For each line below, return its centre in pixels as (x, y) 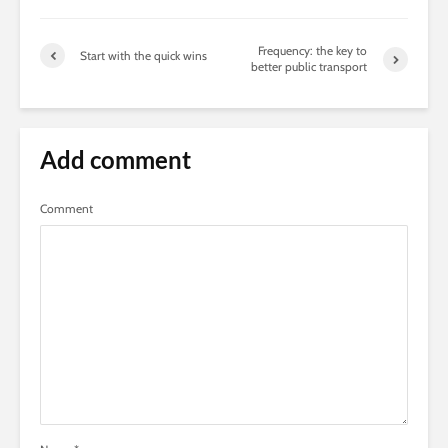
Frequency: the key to (313, 51)
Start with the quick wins (143, 55)
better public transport (309, 67)
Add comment (115, 160)
